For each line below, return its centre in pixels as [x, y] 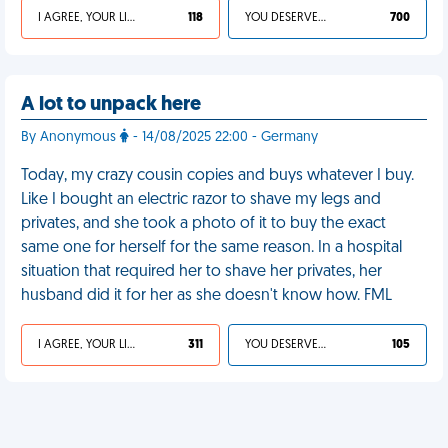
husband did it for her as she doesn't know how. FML [206, 296]
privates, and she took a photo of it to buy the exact [203, 224]
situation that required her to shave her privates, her [201, 272]
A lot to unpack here [111, 105]
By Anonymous [70, 137]
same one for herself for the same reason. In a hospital [211, 248]
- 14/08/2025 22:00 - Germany [223, 137]
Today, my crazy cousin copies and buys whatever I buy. [217, 176]
